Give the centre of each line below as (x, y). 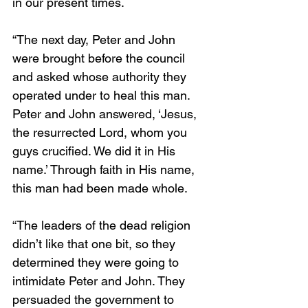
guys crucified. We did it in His (96, 151)
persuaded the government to (95, 299)
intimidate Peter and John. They (100, 281)
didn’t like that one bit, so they (96, 244)
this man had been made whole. (102, 188)
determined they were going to (97, 262)
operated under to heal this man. (103, 95)
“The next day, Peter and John (96, 40)
